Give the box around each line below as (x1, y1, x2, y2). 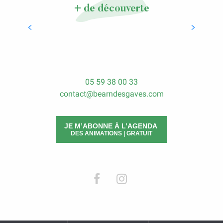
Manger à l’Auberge (65, 11, 158, 22)
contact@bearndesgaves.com (59, 89, 164, 99)
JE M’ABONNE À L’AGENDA (64, 122, 159, 130)
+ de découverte (74, 4, 149, 14)
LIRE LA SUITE (87, 43, 136, 51)
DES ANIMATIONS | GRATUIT (71, 130, 152, 137)
